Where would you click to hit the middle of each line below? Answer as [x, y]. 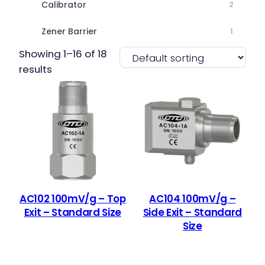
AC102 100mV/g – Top [72, 199]
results [35, 69]
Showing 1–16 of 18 [63, 54]
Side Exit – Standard [192, 213]
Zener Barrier [69, 31]
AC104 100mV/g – [193, 199]
